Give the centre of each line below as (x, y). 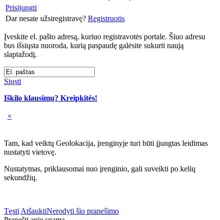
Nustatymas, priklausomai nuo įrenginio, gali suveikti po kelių (100, 169)
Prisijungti (21, 8)
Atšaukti (34, 211)
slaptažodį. (20, 55)
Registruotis (106, 19)
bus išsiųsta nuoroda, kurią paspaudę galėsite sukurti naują (94, 46)
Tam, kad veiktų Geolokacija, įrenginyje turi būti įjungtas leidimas (106, 143)
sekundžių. (22, 178)
